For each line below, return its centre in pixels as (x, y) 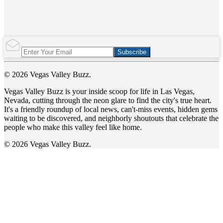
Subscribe (132, 52)
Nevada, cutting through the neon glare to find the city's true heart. (108, 100)
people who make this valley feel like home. (73, 127)
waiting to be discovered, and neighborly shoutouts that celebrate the (111, 118)
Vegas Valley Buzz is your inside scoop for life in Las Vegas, (99, 91)
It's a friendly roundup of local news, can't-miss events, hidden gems (111, 109)
